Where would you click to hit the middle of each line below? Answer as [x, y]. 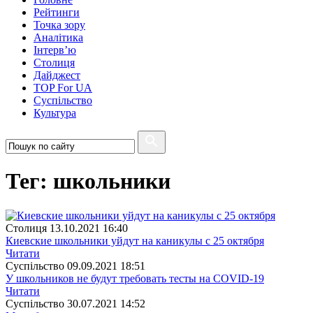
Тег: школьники [88, 181]
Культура [55, 113]
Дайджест [57, 75]
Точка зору [59, 25]
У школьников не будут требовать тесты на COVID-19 [135, 278]
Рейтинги [57, 12]
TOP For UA [63, 88]
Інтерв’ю [55, 50]
